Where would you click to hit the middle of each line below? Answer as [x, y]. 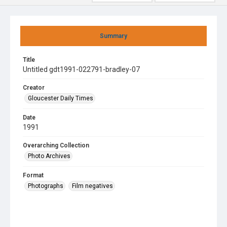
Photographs [46, 186]
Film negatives [92, 186]
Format [33, 175]
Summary [113, 36]
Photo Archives [49, 156]
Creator [34, 88]
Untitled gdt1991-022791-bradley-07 [81, 69]
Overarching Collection [56, 145]
